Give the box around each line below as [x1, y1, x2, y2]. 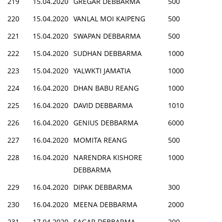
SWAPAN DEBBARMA [73, 31, 141, 41]
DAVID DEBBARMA [73, 100, 133, 110]
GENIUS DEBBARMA [73, 117, 138, 127]
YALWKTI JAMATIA [73, 65, 131, 75]
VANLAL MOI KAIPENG [73, 13, 145, 23]
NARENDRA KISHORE [73, 152, 142, 162]
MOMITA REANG [73, 135, 127, 145]
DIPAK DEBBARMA [73, 182, 132, 192]
